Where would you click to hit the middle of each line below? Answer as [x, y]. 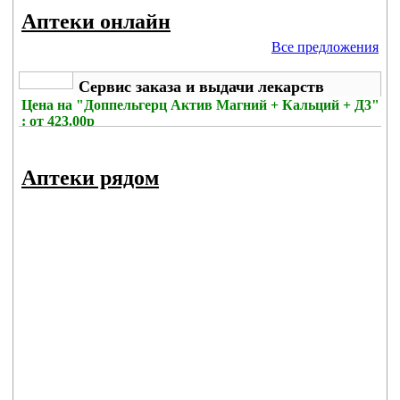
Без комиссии [65, 137]
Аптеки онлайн [96, 22]
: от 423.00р [58, 121]
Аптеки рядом [90, 178]
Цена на [49, 105]
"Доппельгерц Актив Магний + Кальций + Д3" [228, 105]
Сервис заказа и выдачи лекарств [201, 87]
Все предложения [325, 47]
